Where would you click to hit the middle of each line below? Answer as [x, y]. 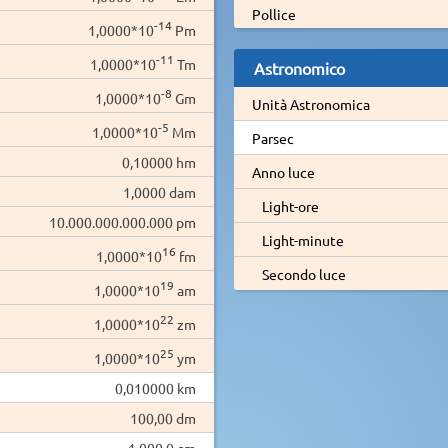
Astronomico [299, 67]
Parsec [272, 137]
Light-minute [302, 239]
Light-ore [290, 205]
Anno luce [283, 171]
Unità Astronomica [310, 103]
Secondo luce [303, 273]
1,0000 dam [159, 191]
